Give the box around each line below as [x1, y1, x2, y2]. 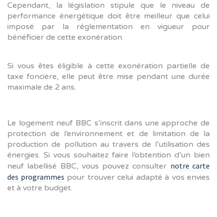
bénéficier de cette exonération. [7, 32, 124, 42]
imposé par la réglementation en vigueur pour [7, 21, 210, 31]
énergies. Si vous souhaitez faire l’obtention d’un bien [7, 150, 210, 160]
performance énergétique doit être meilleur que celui [7, 11, 210, 21]
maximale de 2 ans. [7, 82, 76, 92]
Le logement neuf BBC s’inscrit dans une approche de [7, 118, 210, 128]
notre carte [170, 160, 210, 170]
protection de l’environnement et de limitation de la [7, 128, 210, 139]
